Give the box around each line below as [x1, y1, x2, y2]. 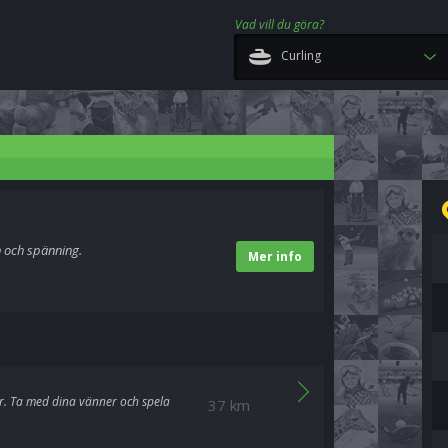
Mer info [248, 248, 302, 265]
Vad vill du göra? [235, 16, 324, 33]
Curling [281, 47, 321, 64]
